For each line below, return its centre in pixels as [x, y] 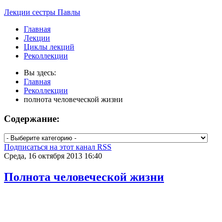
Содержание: [32, 118]
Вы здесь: [42, 73]
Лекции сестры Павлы [42, 12]
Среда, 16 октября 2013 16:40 [53, 156]
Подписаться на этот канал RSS [58, 147]
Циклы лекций [49, 47]
